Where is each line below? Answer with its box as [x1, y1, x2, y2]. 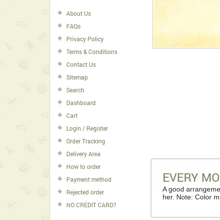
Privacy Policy [66, 35, 104, 43]
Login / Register [66, 124, 108, 132]
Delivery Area [66, 150, 101, 158]
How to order [66, 163, 101, 170]
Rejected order [66, 188, 104, 196]
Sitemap [66, 73, 88, 81]
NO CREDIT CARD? [66, 201, 116, 209]
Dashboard [66, 99, 96, 107]
